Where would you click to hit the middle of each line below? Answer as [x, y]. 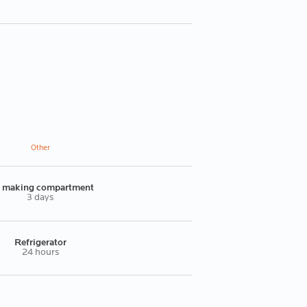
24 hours [40, 253]
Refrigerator [40, 243]
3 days [40, 198]
